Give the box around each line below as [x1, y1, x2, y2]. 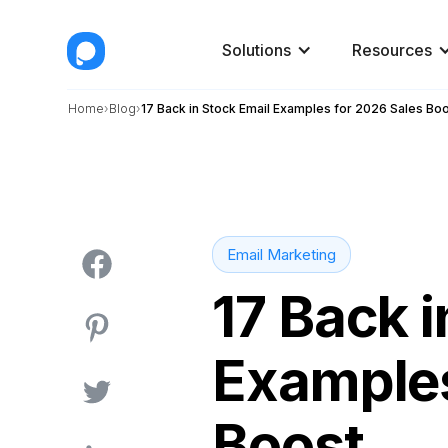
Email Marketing [227, 245, 337, 264]
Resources [352, 40, 432, 60]
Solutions [222, 40, 291, 60]
